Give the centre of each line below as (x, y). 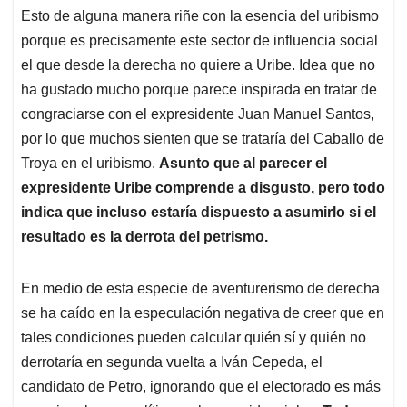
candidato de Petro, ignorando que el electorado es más (201, 387)
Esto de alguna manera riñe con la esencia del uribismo (200, 16)
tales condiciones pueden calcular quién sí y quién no (194, 338)
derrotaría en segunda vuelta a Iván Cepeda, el (172, 362)
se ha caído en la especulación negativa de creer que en (203, 313)
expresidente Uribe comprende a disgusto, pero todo (203, 188)
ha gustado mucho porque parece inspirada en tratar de (199, 90)
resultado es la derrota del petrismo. (144, 237)
